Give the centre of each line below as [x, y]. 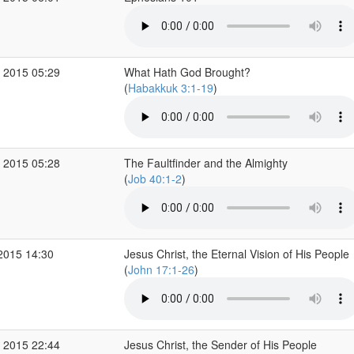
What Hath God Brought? [187, 72]
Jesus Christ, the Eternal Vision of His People [236, 254]
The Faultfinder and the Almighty [205, 163]
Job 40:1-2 [154, 179]
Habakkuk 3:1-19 [170, 88]
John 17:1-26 [161, 269]
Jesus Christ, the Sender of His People [220, 345]
